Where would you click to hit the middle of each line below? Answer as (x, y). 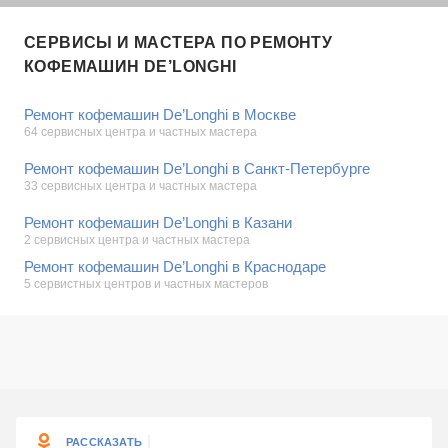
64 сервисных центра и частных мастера (140, 132)
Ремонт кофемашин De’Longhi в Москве (160, 114)
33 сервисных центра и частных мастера (140, 186)
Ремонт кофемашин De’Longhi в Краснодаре (175, 266)
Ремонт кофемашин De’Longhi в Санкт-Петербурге (197, 168)
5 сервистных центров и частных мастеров (146, 284)
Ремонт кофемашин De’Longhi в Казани (158, 222)
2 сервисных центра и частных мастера (137, 240)
